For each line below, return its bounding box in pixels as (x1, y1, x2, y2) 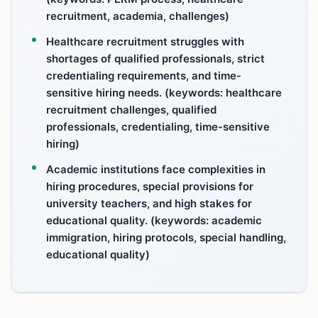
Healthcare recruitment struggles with (46, 35, 244, 48)
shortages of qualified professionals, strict (46, 52, 265, 65)
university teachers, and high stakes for (46, 197, 252, 210)
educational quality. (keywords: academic (46, 214, 262, 227)
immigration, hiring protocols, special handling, (46, 231, 286, 244)
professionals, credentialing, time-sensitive (46, 120, 270, 133)
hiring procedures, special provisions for (46, 180, 253, 193)
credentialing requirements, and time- (46, 69, 241, 82)
